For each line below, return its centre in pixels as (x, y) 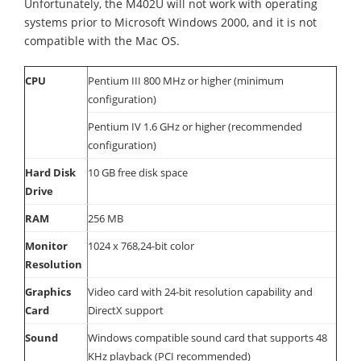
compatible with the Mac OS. (102, 41)
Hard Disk (50, 172)
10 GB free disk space (138, 172)
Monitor (46, 246)
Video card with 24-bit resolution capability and (200, 292)
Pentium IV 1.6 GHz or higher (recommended (195, 127)
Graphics (48, 292)
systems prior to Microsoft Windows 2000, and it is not (170, 22)
